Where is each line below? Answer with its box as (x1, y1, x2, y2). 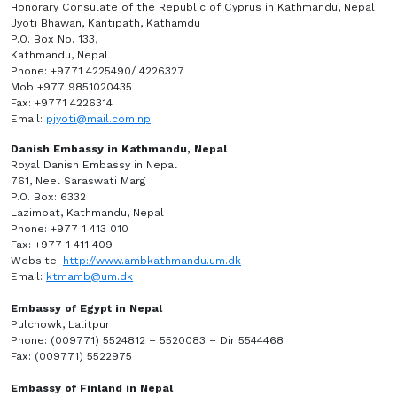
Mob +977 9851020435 (11, 81, 136, 93)
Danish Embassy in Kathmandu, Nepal (11, 143, 230, 155)
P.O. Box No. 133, (11, 33, 101, 45)
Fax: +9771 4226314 (11, 97, 113, 109)
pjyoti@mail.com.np (46, 113, 151, 125)
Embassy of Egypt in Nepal (11, 302, 166, 315)
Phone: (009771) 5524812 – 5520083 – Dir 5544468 (11, 334, 284, 346)
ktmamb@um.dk (46, 270, 133, 283)
